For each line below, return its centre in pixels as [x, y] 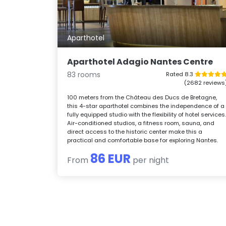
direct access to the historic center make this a [135, 131]
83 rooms [84, 74]
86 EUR [111, 158]
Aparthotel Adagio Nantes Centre [140, 62]
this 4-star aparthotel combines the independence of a [146, 106]
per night [150, 160]
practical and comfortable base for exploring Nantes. [143, 140]
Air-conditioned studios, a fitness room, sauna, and [141, 123]
